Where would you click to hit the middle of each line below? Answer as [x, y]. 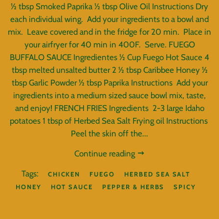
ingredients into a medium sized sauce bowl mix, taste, [109, 96]
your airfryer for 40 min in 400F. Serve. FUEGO [109, 45]
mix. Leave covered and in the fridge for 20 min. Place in [109, 32]
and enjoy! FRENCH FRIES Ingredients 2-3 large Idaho [109, 108]
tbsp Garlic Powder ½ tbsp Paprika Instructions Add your [109, 83]
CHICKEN [64, 174]
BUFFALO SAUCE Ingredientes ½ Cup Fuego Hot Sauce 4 [109, 57]
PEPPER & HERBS [133, 187]
